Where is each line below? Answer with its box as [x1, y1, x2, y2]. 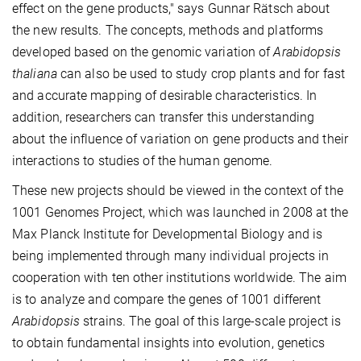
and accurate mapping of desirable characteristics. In [12, 88, 317, 104]
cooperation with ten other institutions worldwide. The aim [12, 270, 346, 286]
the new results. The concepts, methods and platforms [12, 23, 324, 39]
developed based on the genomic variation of [12, 44, 274, 60]
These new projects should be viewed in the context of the [12, 183, 343, 199]
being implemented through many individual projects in [12, 248, 330, 264]
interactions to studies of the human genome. [12, 153, 273, 169]
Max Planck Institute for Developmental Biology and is [12, 226, 323, 243]
